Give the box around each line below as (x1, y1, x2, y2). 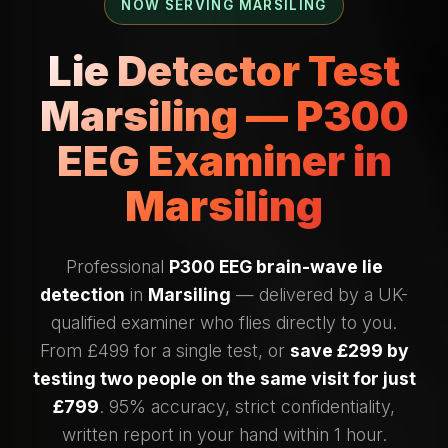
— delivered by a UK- (231, 284, 408, 306)
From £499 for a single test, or (39, 340, 290, 362)
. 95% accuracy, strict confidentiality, (99, 396, 395, 418)
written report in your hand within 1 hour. (61, 424, 387, 446)
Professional (65, 256, 169, 278)
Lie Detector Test (48, 46, 400, 97)
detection (40, 284, 125, 306)
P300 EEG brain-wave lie (168, 256, 383, 278)
